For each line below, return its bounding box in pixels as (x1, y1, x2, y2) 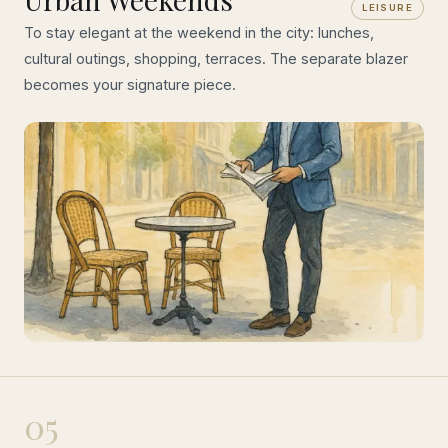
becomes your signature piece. (24, 75, 236, 93)
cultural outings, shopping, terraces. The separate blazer (24, 49, 408, 67)
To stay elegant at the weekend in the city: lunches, (24, 23, 374, 41)
